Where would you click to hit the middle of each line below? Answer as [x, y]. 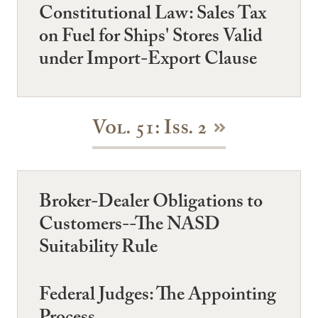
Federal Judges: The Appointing [158, 296]
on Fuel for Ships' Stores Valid [151, 39]
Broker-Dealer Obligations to [151, 203]
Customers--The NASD [130, 226]
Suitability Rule [98, 249]
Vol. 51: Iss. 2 [149, 130]
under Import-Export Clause [148, 61]
